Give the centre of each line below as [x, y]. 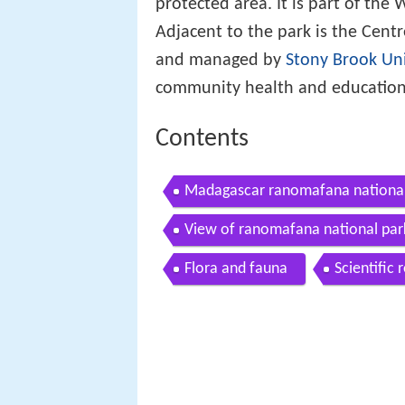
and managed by [221, 60]
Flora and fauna [236, 269]
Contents [202, 139]
